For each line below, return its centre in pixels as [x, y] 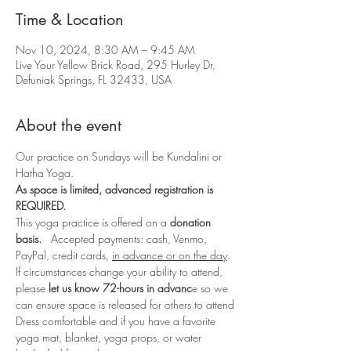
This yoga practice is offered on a [93, 222]
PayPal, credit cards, [64, 255]
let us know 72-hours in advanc [120, 288]
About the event [69, 125]
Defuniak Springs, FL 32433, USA [94, 80]
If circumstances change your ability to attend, [121, 271]
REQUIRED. [44, 206]
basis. [33, 239]
